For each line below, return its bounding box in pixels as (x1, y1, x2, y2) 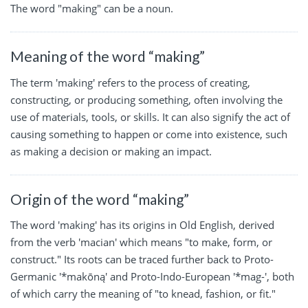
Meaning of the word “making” (10, 47, 205, 65)
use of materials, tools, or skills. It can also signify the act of (10, 109, 290, 124)
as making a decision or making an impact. (10, 144, 212, 158)
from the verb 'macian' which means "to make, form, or (10, 235, 272, 250)
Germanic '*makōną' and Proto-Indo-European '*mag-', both (10, 269, 294, 284)
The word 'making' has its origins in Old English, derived (10, 218, 274, 232)
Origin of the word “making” (10, 190, 189, 208)
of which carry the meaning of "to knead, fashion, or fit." (10, 287, 276, 301)
